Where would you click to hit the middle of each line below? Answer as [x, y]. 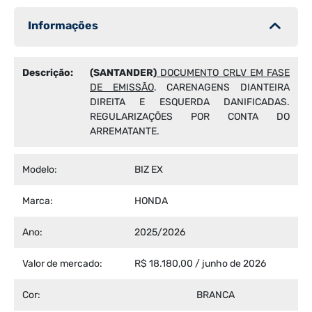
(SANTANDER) [123, 72]
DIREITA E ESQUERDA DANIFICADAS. [190, 102]
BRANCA [216, 295]
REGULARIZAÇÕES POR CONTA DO [190, 116]
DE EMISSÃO [122, 87]
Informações [63, 25]
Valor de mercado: [62, 263]
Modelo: [40, 169]
